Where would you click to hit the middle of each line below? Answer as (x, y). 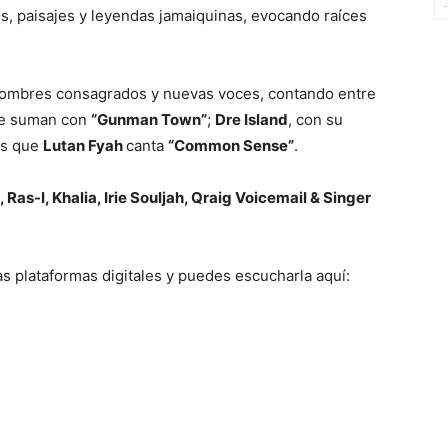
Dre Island (251, 120)
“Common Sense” (231, 146)
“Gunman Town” (149, 120)
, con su (315, 120)
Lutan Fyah (84, 146)
